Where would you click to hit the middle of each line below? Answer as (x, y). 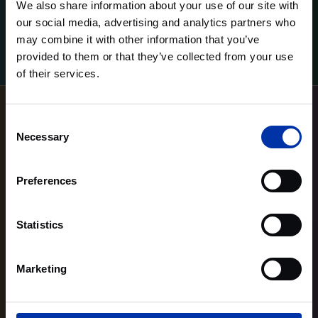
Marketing (42, 268)
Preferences (47, 180)
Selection (27, 139)
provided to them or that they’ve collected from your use (155, 56)
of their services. (58, 73)
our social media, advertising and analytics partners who (156, 22)
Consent (25, 122)
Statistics (40, 224)
